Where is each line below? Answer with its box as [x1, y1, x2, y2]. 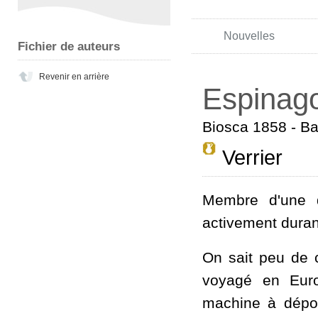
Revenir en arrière [39, 72, 109, 82]
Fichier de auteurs [18, 40, 120, 53]
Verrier [216, 146, 283, 169]
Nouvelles [223, 30, 275, 42]
